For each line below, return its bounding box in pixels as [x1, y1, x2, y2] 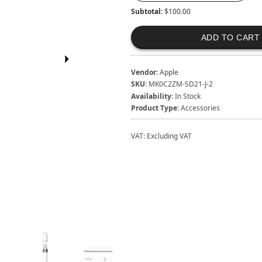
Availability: [130, 91, 173, 101]
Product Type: [130, 102, 179, 113]
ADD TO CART [201, 33, 260, 43]
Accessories [180, 102, 220, 113]
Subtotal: [130, 6, 164, 17]
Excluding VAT [146, 130, 192, 141]
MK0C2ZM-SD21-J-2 [148, 79, 213, 89]
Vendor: [130, 67, 158, 78]
